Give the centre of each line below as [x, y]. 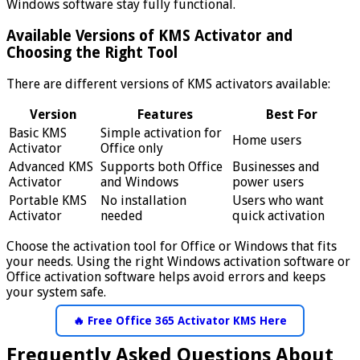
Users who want [278, 200]
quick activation [278, 215]
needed [122, 215]
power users [268, 182]
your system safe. [56, 292]
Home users [267, 140]
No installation [143, 200]
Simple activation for [161, 133]
